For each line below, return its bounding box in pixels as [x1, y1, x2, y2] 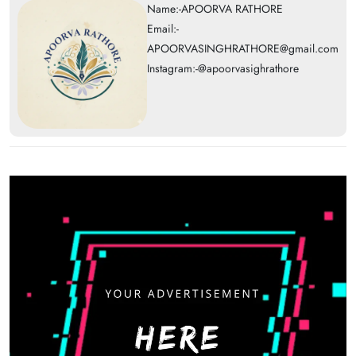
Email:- [147, 21, 179, 37]
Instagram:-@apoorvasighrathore [147, 60, 299, 76]
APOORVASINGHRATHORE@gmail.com [147, 41, 339, 56]
